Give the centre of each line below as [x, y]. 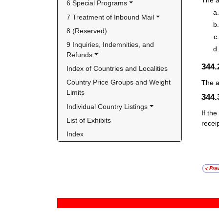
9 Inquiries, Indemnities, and [110, 44]
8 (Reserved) [87, 31]
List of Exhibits [89, 120]
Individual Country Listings [107, 106]
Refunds [80, 55]
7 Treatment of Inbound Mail [110, 17]
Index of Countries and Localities [117, 69]
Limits [76, 93]
